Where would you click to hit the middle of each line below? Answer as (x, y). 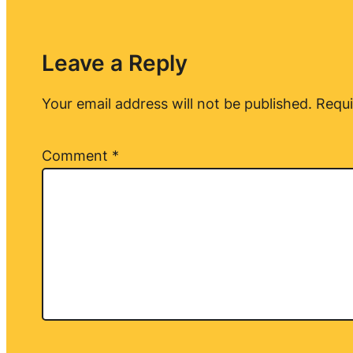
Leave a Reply (114, 63)
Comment (76, 156)
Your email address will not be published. (176, 104)
